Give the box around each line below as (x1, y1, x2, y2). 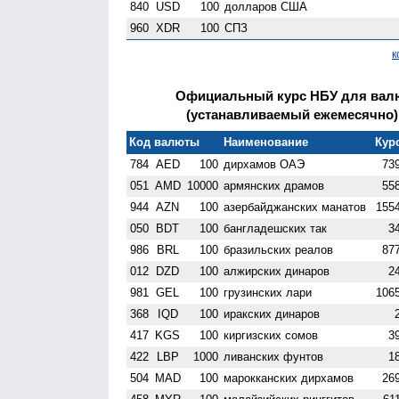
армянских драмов (224, 178, 325, 192)
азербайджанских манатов (224, 199, 367, 214)
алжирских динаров (224, 264, 330, 278)
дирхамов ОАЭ (224, 157, 305, 171)
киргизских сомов (224, 328, 319, 342)
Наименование (224, 134, 309, 149)
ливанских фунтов (224, 349, 324, 363)
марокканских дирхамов (224, 370, 354, 385)
